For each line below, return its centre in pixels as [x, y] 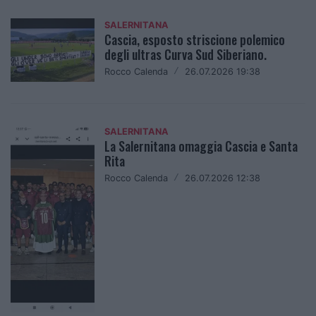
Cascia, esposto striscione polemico [195, 40]
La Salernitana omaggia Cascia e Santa [201, 146]
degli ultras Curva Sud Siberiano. [186, 55]
